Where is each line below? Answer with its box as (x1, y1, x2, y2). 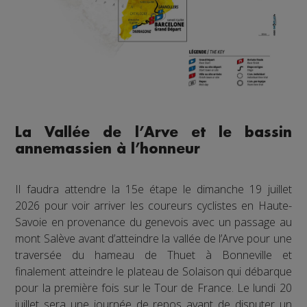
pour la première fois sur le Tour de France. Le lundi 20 (15, 280, 292, 296)
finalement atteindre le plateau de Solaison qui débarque (15, 264, 292, 280)
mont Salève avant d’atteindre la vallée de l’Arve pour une (15, 231, 292, 247)
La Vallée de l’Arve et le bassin (15, 125, 292, 140)
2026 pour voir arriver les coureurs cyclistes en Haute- (15, 198, 292, 214)
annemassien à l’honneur (15, 142, 201, 157)
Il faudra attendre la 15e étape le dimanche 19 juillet (15, 182, 292, 197)
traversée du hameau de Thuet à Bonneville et (15, 247, 292, 263)
